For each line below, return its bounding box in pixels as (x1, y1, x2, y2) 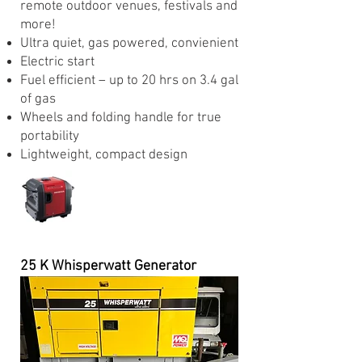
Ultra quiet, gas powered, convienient (20, 36, 238, 52)
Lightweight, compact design (20, 147, 187, 163)
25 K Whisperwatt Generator (20, 258, 196, 275)
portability (20, 128, 79, 145)
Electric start (20, 54, 95, 70)
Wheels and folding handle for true (20, 110, 221, 126)
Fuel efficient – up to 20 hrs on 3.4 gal (20, 73, 238, 89)
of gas (20, 91, 56, 107)
